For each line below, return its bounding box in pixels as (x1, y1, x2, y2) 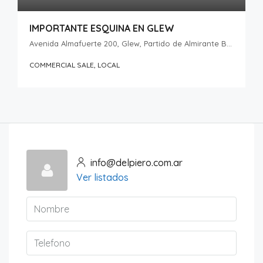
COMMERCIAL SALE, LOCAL (29, 60, 120, 69)
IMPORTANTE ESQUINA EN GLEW (29, 22, 174, 34)
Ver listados (76, 171, 129, 183)
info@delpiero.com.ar (90, 157, 183, 168)
